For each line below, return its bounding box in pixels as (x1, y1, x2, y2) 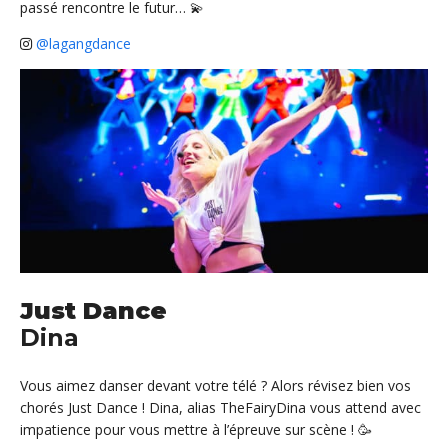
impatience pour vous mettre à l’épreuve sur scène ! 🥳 (20, 419, 372, 439)
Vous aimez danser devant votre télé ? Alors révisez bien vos (20, 375, 411, 395)
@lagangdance (36, 34, 131, 54)
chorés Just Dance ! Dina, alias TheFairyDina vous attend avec (20, 397, 421, 417)
